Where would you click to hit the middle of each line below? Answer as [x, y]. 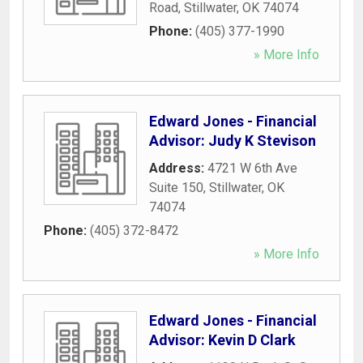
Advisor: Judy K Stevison [233, 140]
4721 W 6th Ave [252, 168]
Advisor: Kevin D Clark [222, 340]
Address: [178, 168]
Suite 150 [176, 187]
